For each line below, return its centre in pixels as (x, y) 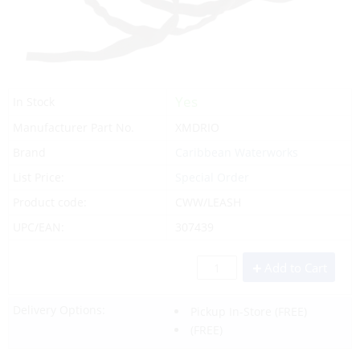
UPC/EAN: (39, 227)
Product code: (50, 202)
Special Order (212, 177)
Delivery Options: (59, 309)
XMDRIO (197, 127)
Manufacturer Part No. (74, 127)
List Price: (39, 177)
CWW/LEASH (208, 202)
